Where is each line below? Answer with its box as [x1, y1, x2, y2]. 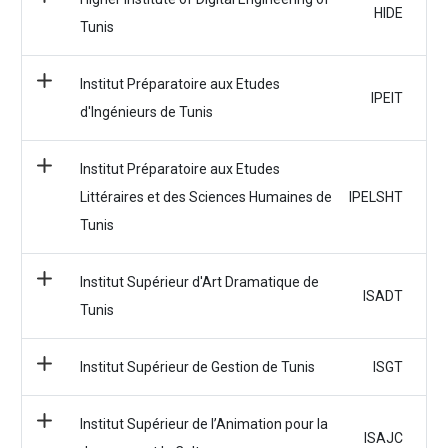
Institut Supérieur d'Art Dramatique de [79, 274, 319, 290]
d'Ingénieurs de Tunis [79, 104, 213, 120]
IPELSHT [349, 189, 404, 205]
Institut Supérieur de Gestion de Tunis [79, 359, 315, 375]
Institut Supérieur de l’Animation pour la [79, 416, 328, 432]
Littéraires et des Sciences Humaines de [79, 189, 332, 205]
